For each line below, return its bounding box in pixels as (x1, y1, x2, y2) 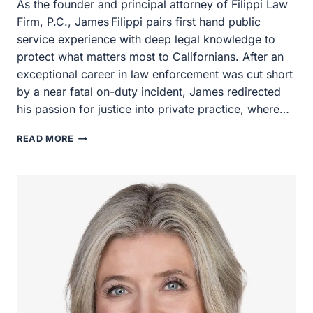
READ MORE (17, 133, 76, 144)
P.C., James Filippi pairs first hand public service (17, 15, 255, 29)
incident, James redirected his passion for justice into (17, 85, 277, 99)
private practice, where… (17, 102, 140, 116)
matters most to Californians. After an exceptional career (17, 50, 292, 64)
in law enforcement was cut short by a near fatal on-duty (17, 67, 291, 81)
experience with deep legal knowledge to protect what (17, 32, 282, 46)
